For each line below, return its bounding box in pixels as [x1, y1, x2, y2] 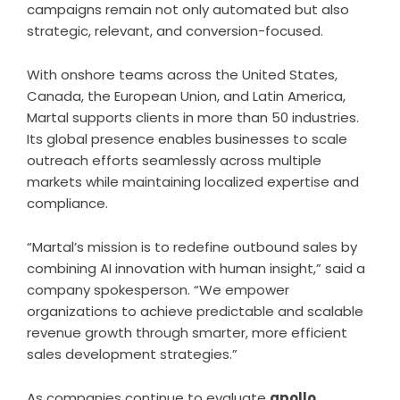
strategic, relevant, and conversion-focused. [27, 21, 323, 40]
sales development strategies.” [27, 344, 237, 363]
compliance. [27, 193, 108, 212]
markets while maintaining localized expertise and [27, 171, 359, 191]
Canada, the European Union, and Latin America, [27, 86, 346, 105]
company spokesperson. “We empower [27, 279, 289, 299]
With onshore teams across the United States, [27, 64, 337, 84]
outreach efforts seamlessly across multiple [27, 150, 321, 170]
